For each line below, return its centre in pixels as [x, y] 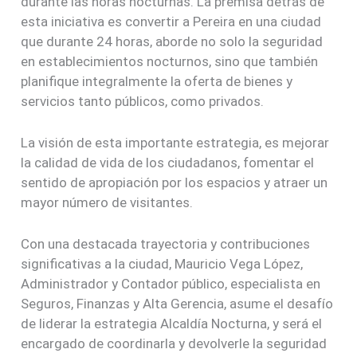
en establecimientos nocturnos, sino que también [170, 62]
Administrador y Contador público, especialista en [171, 284]
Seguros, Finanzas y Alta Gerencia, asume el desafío [177, 304]
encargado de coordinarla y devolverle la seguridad [174, 344]
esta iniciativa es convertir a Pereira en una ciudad [171, 22]
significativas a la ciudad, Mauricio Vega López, [162, 264]
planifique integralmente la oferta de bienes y [157, 82]
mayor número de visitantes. [107, 203]
